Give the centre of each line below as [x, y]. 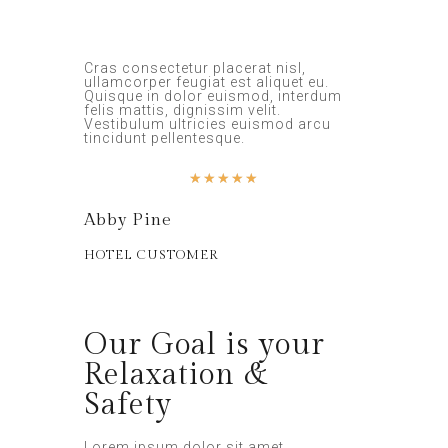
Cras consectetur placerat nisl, [195, 67]
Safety [128, 404]
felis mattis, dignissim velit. [182, 109]
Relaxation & [176, 374]
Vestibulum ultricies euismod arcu [207, 123]
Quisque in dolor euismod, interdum [213, 95]
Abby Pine [128, 219]
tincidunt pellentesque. [164, 137]
